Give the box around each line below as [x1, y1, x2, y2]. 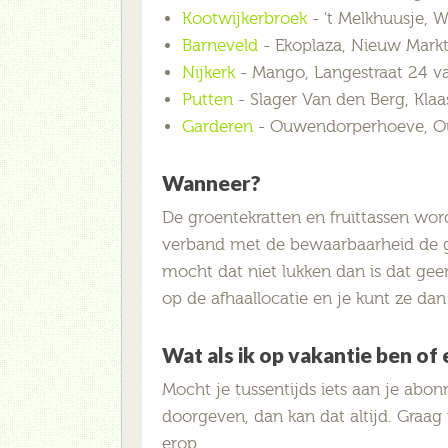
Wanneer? [162, 169, 261, 195]
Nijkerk [182, 62, 235, 82]
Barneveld [182, 35, 258, 55]
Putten [182, 89, 233, 109]
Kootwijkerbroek [182, 8, 307, 28]
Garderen [182, 116, 253, 136]
